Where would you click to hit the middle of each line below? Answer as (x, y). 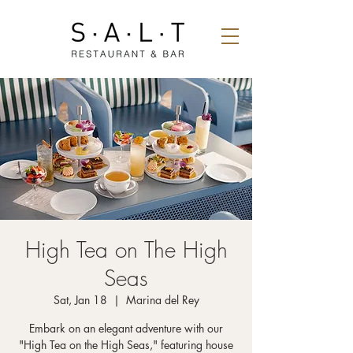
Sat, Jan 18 (80, 300)
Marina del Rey (162, 300)
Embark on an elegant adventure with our (126, 328)
